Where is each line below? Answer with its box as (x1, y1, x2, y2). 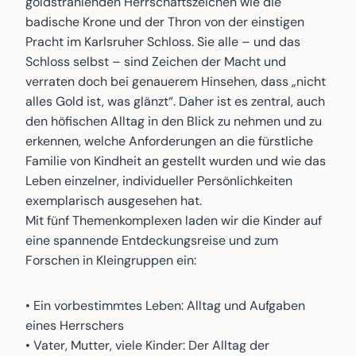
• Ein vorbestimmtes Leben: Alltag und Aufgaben (25, 297, 305, 314)
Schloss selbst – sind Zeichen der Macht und (25, 53, 286, 70)
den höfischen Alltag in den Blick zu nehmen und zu (25, 113, 322, 130)
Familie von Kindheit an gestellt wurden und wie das (25, 153, 326, 169)
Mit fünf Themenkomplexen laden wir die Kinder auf (25, 212, 322, 229)
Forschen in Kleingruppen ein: (25, 252, 196, 269)
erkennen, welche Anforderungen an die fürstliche (25, 133, 313, 149)
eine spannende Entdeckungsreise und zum (25, 232, 278, 249)
